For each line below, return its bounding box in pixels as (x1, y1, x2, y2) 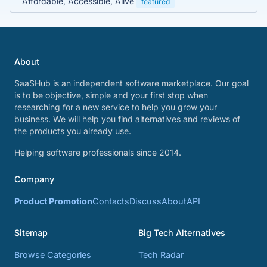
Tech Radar (138, 250, 184, 260)
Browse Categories (14, 250, 91, 260)
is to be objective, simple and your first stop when (14, 90, 208, 101)
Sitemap (14, 228, 48, 238)
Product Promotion (14, 196, 92, 207)
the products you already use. (14, 126, 131, 136)
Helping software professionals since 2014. (14, 147, 181, 158)
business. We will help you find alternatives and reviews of (14, 114, 240, 125)
